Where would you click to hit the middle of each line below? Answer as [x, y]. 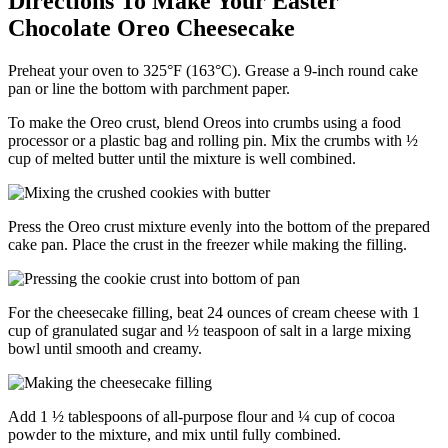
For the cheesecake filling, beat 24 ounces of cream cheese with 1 [214, 312]
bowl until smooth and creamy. [105, 348]
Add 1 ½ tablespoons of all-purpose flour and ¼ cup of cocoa [201, 416]
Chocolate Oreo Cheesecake [151, 27]
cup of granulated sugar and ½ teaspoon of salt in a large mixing [209, 330]
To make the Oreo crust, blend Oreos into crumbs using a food [204, 122]
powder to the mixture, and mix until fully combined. [174, 434]
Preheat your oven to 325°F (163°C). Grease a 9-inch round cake [213, 70]
